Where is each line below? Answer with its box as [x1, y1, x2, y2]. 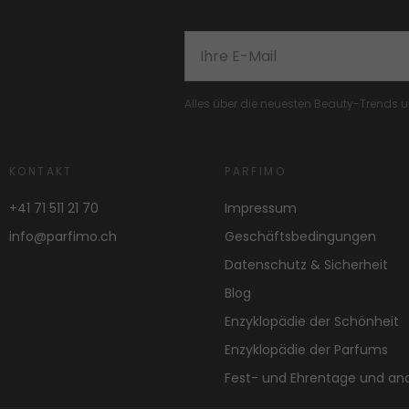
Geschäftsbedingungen [225, 227, 377, 246]
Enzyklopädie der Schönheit [225, 312, 400, 331]
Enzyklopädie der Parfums [225, 341, 389, 360]
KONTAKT [9, 163, 73, 180]
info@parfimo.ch [9, 227, 117, 246]
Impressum [225, 199, 298, 218]
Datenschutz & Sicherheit [225, 256, 389, 275]
